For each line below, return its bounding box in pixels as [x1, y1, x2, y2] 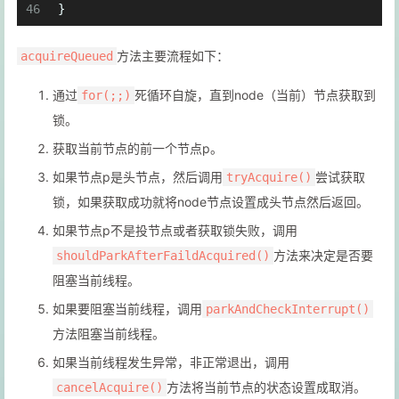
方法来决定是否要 [273, 248, 373, 264]
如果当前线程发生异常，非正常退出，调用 [53, 354, 289, 370]
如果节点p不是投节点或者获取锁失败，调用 [53, 223, 297, 239]
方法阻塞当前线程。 [53, 326, 165, 342]
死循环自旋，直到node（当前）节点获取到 [134, 87, 376, 103]
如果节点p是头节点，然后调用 [53, 169, 223, 185]
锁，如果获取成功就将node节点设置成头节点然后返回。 [53, 194, 369, 210]
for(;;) [81, 88, 131, 103]
